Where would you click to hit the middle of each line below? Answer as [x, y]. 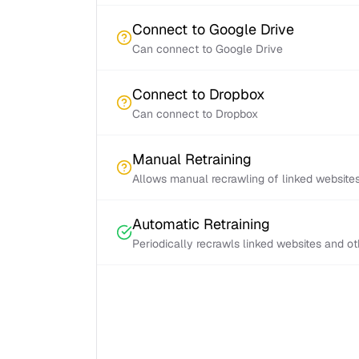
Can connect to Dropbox [195, 114]
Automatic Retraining [201, 224]
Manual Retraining [192, 159]
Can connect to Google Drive [208, 49]
